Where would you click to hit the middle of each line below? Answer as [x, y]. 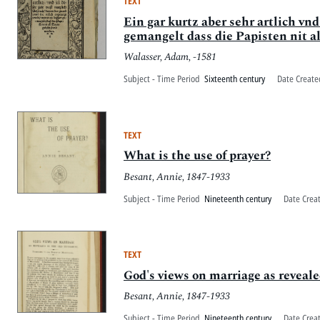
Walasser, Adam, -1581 [170, 57]
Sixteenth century [235, 78]
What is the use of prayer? [197, 156]
